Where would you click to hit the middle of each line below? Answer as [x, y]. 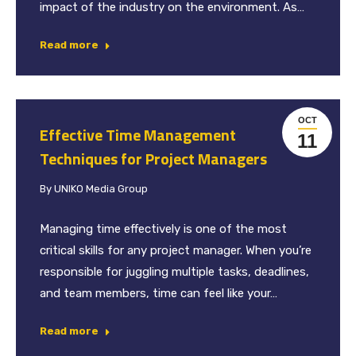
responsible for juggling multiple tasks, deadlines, [174, 272]
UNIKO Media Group [101, 189]
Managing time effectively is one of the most [163, 229]
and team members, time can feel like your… [159, 294]
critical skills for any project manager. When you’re [176, 251]
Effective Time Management [138, 135]
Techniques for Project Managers [153, 159]
